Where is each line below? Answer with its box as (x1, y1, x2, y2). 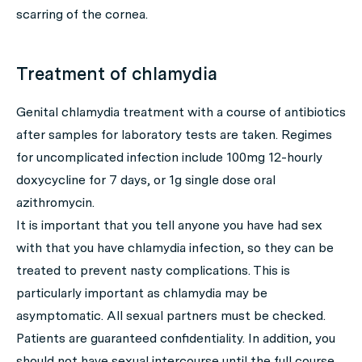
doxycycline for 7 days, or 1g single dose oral (16, 172, 276, 187)
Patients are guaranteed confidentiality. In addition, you (16, 330, 335, 346)
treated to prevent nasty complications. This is (16, 263, 290, 278)
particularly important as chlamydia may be (16, 285, 267, 301)
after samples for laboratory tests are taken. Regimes (16, 127, 332, 142)
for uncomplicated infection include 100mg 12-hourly (16, 149, 322, 165)
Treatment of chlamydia (16, 63, 217, 84)
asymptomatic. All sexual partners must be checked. (16, 308, 326, 323)
